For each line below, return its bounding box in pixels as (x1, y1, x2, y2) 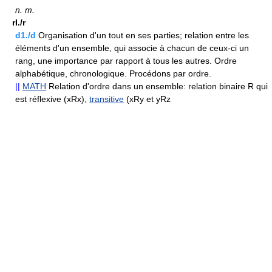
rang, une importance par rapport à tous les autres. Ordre (15, 56, 237, 66)
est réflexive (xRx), (15, 94, 89, 104)
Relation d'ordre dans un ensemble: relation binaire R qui (46, 81, 268, 92)
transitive (89, 94, 124, 104)
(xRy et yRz (124, 94, 171, 104)
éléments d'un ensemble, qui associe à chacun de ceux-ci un (15, 43, 249, 53)
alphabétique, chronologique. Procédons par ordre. (15, 69, 211, 79)
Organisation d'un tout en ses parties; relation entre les (36, 30, 249, 41)
